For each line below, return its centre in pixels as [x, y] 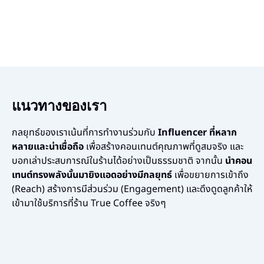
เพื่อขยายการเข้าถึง [210, 175]
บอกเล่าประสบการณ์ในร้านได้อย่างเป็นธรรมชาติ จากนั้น [118, 161]
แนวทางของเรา [59, 105]
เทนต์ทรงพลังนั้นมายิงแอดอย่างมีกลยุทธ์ [92, 175]
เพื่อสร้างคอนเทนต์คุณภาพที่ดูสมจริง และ [164, 147]
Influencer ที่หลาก [197, 133]
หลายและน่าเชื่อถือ [48, 147]
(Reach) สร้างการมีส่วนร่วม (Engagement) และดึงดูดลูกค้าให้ [132, 189]
